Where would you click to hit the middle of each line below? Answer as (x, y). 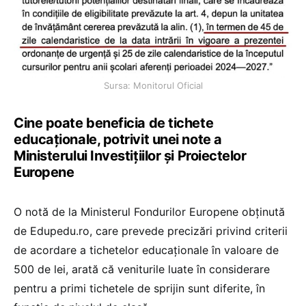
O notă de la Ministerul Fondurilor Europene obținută (149, 212)
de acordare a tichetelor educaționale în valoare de (146, 250)
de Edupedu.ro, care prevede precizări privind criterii (151, 231)
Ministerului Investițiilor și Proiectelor (130, 156)
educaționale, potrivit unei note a (118, 140)
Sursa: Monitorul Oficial (153, 86)
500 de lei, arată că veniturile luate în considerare (142, 269)
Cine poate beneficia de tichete (114, 123)
